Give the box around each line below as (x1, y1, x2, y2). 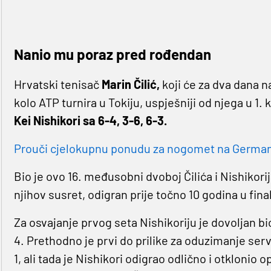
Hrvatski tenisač (13, 76, 102, 91)
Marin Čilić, (101, 76, 160, 91)
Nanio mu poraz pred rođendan (13, 45, 211, 63)
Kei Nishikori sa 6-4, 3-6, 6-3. (13, 113, 167, 128)
